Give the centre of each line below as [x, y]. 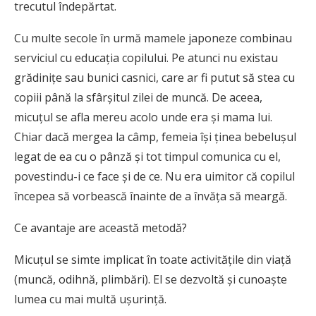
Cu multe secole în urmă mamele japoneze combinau [153, 38]
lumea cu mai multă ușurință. [90, 299]
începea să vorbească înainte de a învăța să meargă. [151, 196]
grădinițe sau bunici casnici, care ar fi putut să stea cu [154, 78]
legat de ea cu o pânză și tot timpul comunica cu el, [147, 157]
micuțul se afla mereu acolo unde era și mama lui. [143, 117]
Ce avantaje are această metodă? [101, 228]
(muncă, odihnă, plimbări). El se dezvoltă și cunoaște [151, 280]
